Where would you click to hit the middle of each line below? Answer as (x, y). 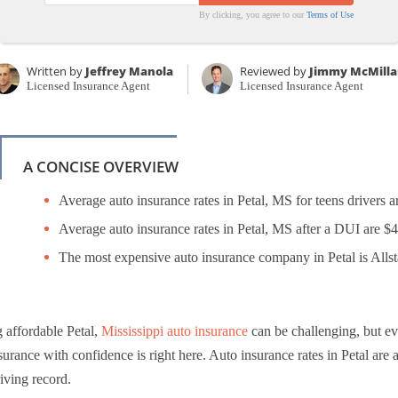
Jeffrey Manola (130, 71)
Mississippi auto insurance (175, 330)
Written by (56, 71)
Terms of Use (330, 14)
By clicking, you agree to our (253, 14)
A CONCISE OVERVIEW (100, 166)
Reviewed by (274, 71)
